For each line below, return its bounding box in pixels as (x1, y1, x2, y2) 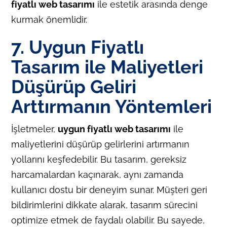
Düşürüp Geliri (11, 75, 137, 97)
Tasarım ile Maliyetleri (11, 56, 204, 78)
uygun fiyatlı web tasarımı (58, 123, 171, 134)
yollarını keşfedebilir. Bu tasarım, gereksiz (11, 154, 187, 165)
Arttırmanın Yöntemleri (11, 95, 212, 117)
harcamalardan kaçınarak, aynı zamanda (11, 169, 184, 180)
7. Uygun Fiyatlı (11, 36, 144, 58)
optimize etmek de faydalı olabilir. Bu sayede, (11, 214, 205, 225)
